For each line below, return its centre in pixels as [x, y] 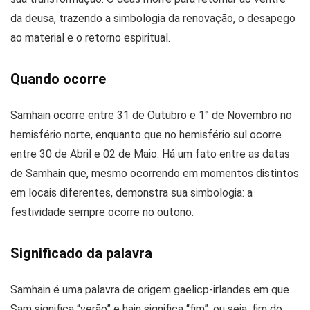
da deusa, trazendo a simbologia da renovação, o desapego [153, 18]
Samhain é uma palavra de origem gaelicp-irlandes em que [150, 289]
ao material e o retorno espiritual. [90, 37]
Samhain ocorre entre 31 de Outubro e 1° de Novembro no [151, 115]
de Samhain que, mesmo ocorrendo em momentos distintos [155, 173]
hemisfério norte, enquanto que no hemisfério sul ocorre [146, 134]
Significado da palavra [81, 253]
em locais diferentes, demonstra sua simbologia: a [131, 192]
